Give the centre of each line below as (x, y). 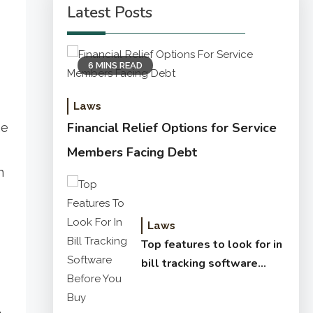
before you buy (181, 282)
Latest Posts (109, 13)
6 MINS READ (115, 65)
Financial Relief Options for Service (172, 128)
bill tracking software (199, 263)
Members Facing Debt (132, 152)
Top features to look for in (212, 245)
